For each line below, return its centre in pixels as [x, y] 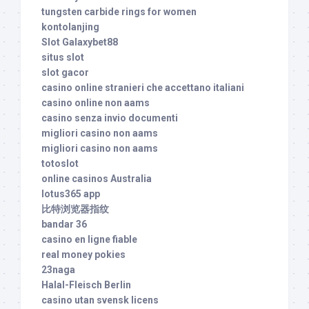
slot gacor [65, 73]
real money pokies [83, 255]
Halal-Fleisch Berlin [86, 285]
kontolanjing [70, 27]
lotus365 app [71, 194]
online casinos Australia [97, 179]
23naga [58, 270]
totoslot [60, 164]
